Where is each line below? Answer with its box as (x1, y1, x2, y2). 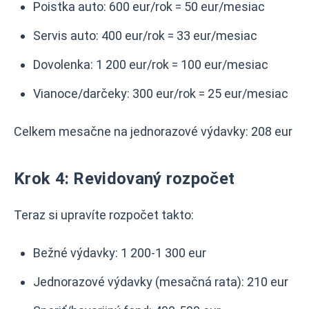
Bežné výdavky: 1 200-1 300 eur (33, 246, 206, 260)
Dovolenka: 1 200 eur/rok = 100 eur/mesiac (33, 57, 268, 72)
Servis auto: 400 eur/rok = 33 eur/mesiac (33, 28, 257, 43)
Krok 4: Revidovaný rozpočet (14, 169, 235, 188)
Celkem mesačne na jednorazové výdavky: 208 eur (14, 124, 292, 139)
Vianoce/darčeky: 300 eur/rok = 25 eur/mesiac (33, 86, 288, 101)
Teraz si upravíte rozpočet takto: (14, 208, 194, 222)
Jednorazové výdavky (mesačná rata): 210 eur (33, 275, 288, 289)
